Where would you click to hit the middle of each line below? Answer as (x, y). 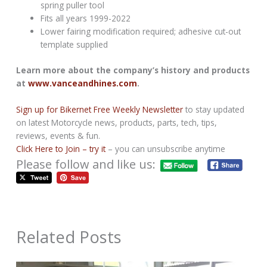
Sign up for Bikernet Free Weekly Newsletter (100, 109)
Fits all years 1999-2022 (86, 18)
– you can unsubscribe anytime (166, 148)
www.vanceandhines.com (83, 83)
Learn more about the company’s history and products (133, 70)
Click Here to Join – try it (61, 148)
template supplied (74, 45)
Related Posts (69, 237)
